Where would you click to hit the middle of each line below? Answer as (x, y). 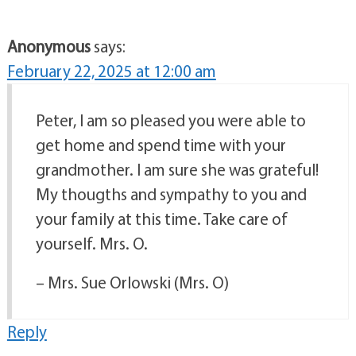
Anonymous (48, 46)
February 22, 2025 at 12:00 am (111, 71)
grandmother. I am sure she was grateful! (177, 170)
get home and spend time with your (161, 145)
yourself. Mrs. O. (91, 244)
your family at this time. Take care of (161, 219)
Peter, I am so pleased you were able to (170, 120)
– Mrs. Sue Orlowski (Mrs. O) (132, 282)
